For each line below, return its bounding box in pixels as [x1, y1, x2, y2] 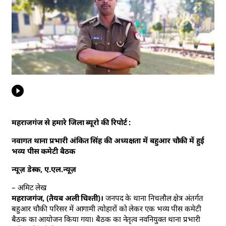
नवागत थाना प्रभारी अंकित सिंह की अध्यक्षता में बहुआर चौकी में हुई [12, 135, 204, 145]
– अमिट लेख [12, 182, 47, 192]
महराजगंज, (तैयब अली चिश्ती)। [12, 192, 103, 203]
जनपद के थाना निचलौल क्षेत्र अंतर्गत [103, 192, 203, 203]
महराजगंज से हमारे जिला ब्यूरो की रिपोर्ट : [12, 117, 133, 127]
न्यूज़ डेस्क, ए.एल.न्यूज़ [12, 163, 77, 174]
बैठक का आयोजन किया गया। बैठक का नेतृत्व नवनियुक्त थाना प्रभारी [12, 213, 200, 224]
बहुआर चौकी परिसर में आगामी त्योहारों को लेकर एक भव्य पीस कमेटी [12, 203, 201, 213]
